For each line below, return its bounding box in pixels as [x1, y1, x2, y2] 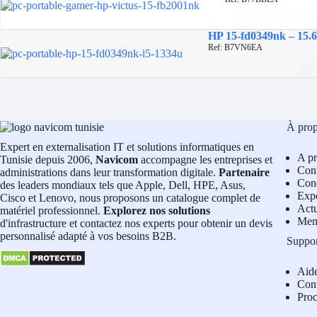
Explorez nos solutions [100, 204, 210, 217]
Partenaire [219, 166, 270, 179]
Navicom [96, 154, 138, 166]
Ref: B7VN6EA [208, 42, 263, 52]
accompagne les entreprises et [138, 154, 272, 166]
